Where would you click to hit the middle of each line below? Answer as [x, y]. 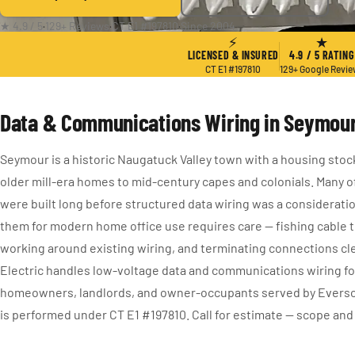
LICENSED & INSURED [233, 55]
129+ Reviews [77, 26]
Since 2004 [208, 26]
